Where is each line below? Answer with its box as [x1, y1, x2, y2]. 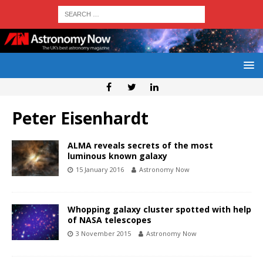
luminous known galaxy [68, 150, 167, 162]
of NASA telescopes [68, 214, 151, 226]
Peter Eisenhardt [12, 107, 149, 130]
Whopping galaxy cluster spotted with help [68, 204, 251, 215]
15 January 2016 [76, 165, 124, 174]
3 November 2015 [76, 229, 131, 238]
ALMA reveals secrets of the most [68, 140, 213, 151]
